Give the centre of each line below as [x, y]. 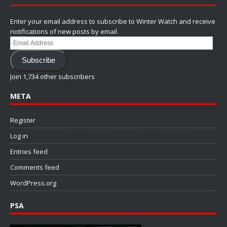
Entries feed [29, 152]
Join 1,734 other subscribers [52, 77]
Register [23, 120]
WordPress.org [33, 183]
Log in [19, 136]
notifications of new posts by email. [64, 31]
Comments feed [35, 167]
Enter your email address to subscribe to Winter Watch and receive [113, 21]
